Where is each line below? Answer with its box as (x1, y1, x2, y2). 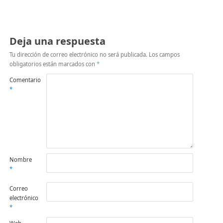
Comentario (9, 76, 41, 84)
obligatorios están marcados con (9, 60, 97, 68)
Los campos (148, 51, 180, 59)
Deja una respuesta (9, 34, 106, 48)
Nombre (9, 156, 32, 164)
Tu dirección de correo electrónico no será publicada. (9, 51, 147, 59)
